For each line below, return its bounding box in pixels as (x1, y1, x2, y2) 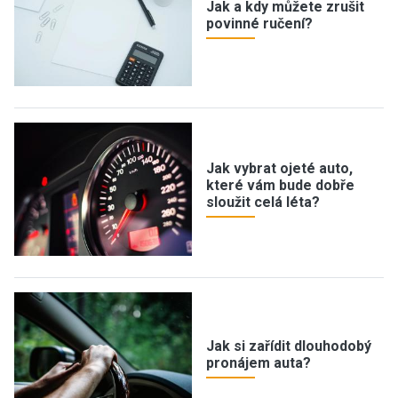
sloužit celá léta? (206, 193, 320, 211)
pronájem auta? (206, 354, 311, 371)
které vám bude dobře (206, 176, 354, 194)
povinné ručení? (206, 15, 313, 32)
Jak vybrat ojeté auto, (206, 159, 353, 177)
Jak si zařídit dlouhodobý (206, 338, 371, 354)
